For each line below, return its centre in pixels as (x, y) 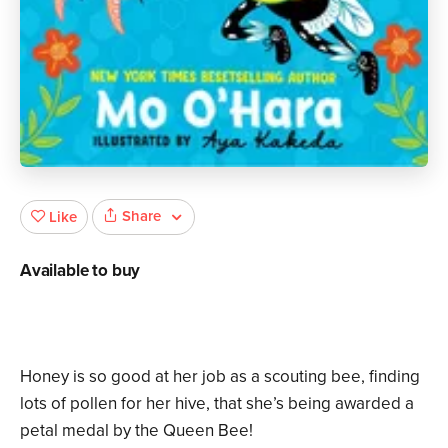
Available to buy (80, 270)
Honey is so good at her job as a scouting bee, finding (220, 376)
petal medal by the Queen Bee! (136, 430)
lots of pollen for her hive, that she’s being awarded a (217, 403)
